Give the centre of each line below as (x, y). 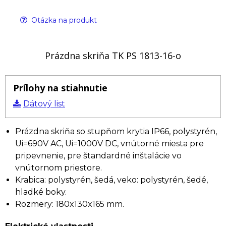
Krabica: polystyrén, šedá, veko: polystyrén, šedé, (111, 180)
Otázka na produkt (63, 20)
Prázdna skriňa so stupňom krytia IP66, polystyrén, (116, 131)
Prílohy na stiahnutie (60, 88)
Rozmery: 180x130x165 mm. (70, 204)
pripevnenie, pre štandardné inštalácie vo (98, 156)
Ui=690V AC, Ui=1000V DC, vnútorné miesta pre (109, 144)
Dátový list (44, 104)
